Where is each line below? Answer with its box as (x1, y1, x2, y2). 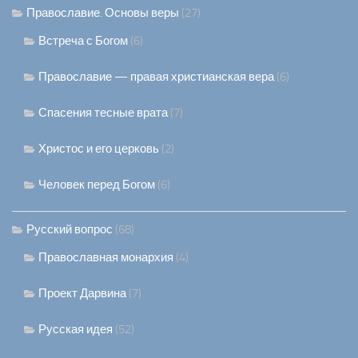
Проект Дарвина (38, 286, 126, 301)
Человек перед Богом (38, 177, 155, 193)
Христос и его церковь (38, 141, 159, 157)
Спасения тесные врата (38, 105, 168, 121)
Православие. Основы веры (26, 6, 179, 21)
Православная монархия (38, 250, 173, 265)
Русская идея (38, 322, 113, 337)
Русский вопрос (26, 222, 113, 237)
